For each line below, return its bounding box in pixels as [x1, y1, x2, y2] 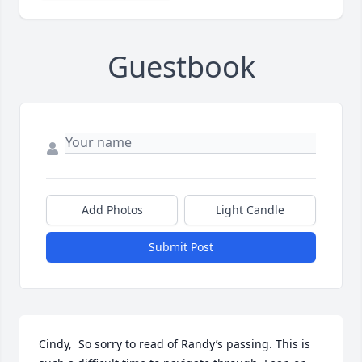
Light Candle [216, 202, 284, 218]
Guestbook [107, 47, 255, 87]
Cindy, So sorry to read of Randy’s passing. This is [39, 336, 310, 352]
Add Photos [81, 202, 143, 218]
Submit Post [149, 239, 213, 255]
